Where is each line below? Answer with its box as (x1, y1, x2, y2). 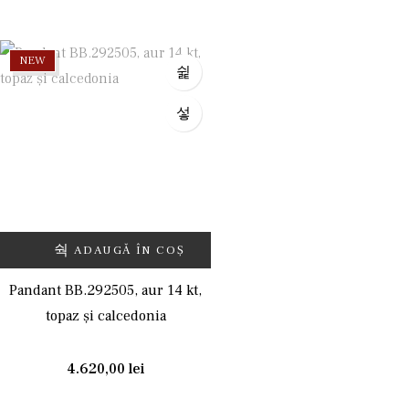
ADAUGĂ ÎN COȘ (74, 243, 185, 257)
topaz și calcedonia (45, 307, 166, 325)
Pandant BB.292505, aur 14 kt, (9, 281, 202, 299)
